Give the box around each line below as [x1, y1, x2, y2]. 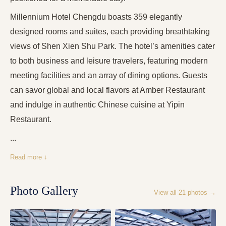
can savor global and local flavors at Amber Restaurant [10, 86, 205, 95]
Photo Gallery [10, 184, 78, 198]
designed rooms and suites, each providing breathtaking [10, 27, 210, 36]
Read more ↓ [10, 153, 47, 161]
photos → [186, 189, 216, 197]
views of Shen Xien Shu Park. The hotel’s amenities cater [10, 42, 215, 51]
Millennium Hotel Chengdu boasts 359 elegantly [10, 13, 182, 22]
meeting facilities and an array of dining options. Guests [10, 71, 207, 80]
